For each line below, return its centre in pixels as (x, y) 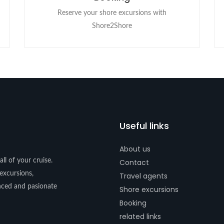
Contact (134, 162)
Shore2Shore (112, 26)
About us (135, 149)
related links (140, 216)
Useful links (144, 126)
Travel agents (143, 176)
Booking (133, 203)
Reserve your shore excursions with (112, 13)
